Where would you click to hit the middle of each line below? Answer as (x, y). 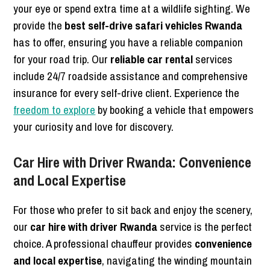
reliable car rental (152, 59)
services (213, 59)
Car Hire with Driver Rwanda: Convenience (133, 162)
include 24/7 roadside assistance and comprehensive (131, 76)
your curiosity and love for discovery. (94, 127)
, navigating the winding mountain (177, 261)
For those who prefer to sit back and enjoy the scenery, (133, 210)
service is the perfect (205, 227)
